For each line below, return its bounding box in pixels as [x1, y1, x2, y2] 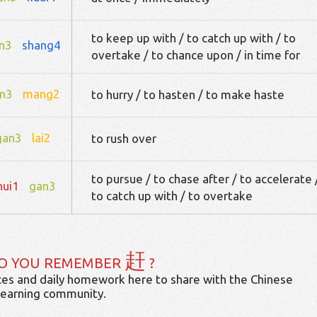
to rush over [91, 132, 156, 145]
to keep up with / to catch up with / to [91, 31, 296, 45]
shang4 [21, 38, 61, 52]
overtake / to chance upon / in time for [91, 48, 300, 62]
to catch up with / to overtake [91, 189, 253, 202]
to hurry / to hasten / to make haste [91, 88, 284, 101]
